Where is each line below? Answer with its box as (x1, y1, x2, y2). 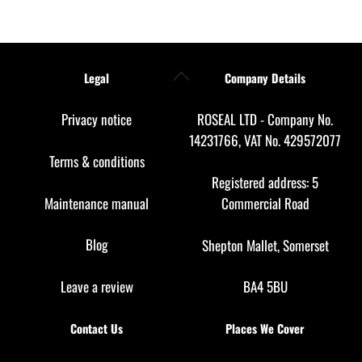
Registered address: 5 (212, 172, 318, 193)
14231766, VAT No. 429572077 (189, 130, 341, 151)
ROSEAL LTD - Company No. (197, 109, 333, 130)
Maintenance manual (44, 192, 149, 213)
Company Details (225, 69, 305, 86)
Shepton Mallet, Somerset (201, 234, 329, 255)
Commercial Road (221, 193, 309, 214)
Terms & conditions (48, 151, 145, 172)
